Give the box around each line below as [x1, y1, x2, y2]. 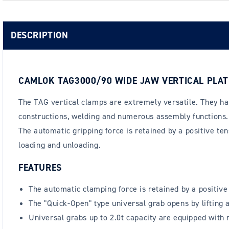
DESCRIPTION [11, 29, 68, 42]
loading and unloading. [18, 140, 101, 151]
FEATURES [18, 162, 62, 174]
